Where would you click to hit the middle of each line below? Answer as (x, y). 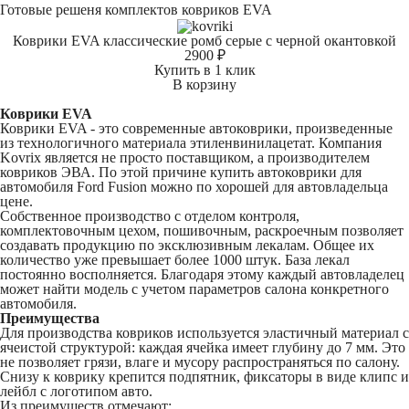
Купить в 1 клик (204, 69)
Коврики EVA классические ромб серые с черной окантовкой (204, 40)
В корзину (204, 84)
